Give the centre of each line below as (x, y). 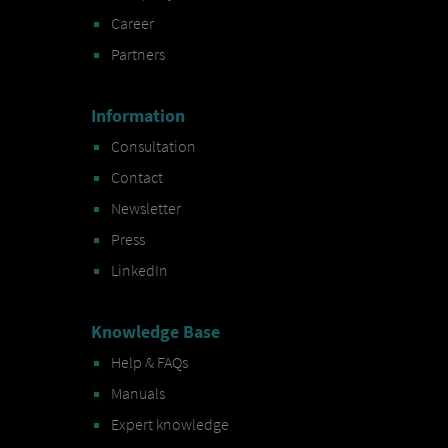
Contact (136, 177)
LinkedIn (139, 270)
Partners (137, 54)
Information (137, 116)
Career (132, 23)
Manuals (137, 393)
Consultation (153, 146)
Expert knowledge (169, 424)
